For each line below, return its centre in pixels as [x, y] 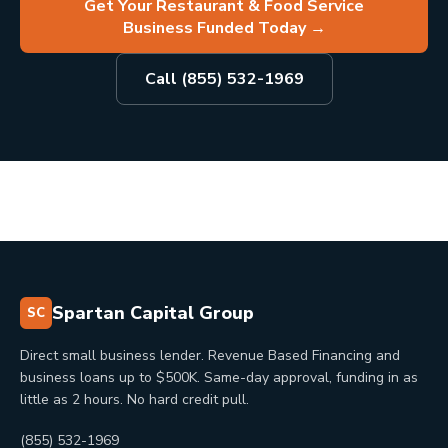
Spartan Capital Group [153, 313]
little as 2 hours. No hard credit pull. [134, 399]
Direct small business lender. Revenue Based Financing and [210, 355]
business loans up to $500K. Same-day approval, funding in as [219, 377]
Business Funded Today [214, 28]
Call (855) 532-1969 [224, 79]
